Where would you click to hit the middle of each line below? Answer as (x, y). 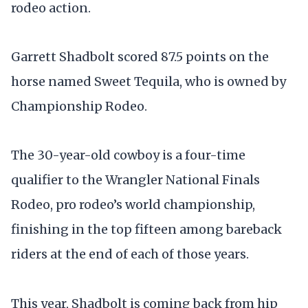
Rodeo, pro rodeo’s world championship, (133, 205)
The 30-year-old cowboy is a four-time (128, 155)
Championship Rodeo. (79, 107)
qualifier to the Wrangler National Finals (135, 180)
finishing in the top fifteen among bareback (146, 230)
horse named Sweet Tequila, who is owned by (148, 82)
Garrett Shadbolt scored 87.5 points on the (140, 57)
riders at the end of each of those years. (130, 254)
